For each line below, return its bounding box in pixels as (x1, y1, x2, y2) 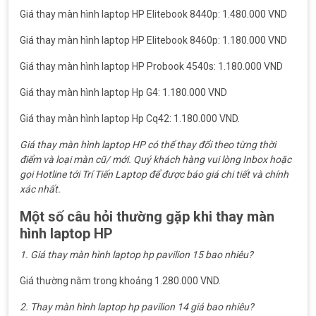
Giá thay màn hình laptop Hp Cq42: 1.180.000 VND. (20, 113, 240, 124)
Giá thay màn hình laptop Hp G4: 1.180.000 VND (20, 87, 227, 98)
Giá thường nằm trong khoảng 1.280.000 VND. (20, 275, 221, 286)
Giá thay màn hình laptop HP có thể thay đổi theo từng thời (20, 139, 276, 150)
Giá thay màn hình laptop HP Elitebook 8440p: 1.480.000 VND (20, 8, 287, 20)
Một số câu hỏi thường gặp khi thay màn (20, 208, 274, 225)
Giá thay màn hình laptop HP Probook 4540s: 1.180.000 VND (20, 61, 283, 72)
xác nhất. (20, 183, 61, 195)
